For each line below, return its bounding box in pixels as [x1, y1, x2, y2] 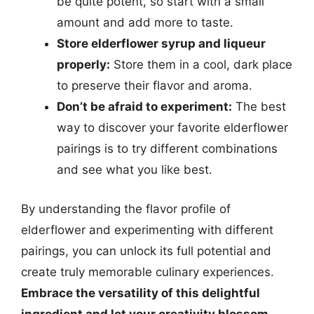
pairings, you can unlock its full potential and [21, 243, 271, 258]
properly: [57, 57, 110, 71]
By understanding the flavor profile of [21, 201, 231, 216]
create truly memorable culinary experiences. [21, 264, 274, 279]
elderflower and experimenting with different [21, 222, 273, 237]
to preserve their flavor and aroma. [57, 78, 252, 93]
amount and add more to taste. [57, 15, 233, 29]
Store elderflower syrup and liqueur [57, 36, 266, 50]
